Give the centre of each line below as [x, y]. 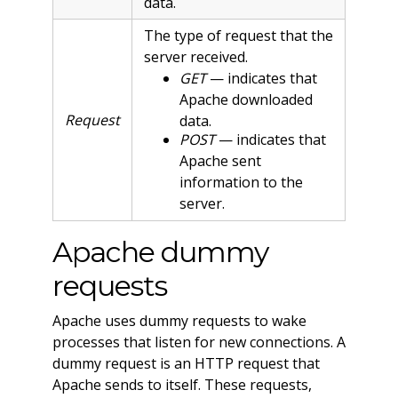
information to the [241, 183]
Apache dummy [160, 251]
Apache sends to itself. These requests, [182, 384]
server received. [195, 56]
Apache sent [220, 161]
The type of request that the [238, 35]
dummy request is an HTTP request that [186, 363]
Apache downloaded [246, 99]
